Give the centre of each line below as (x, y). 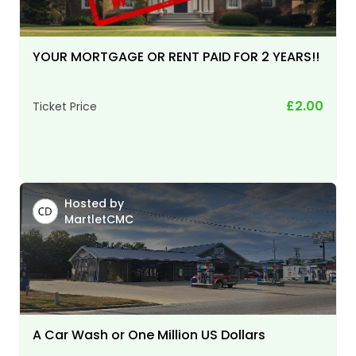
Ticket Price (65, 106)
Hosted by (94, 203)
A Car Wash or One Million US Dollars (149, 335)
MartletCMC (99, 219)
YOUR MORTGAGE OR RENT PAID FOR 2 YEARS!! (176, 56)
